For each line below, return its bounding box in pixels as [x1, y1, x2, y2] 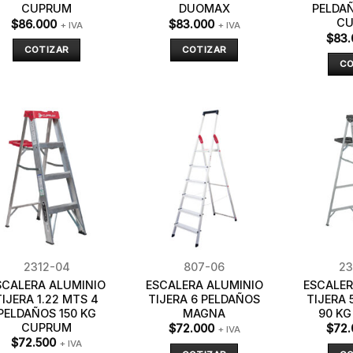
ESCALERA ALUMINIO [145, 277, 263, 292]
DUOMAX [178, 2, 230, 16]
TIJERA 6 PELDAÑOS [148, 292, 260, 306]
